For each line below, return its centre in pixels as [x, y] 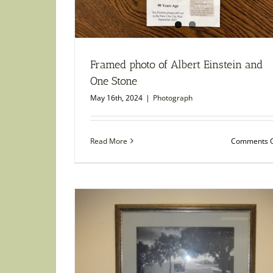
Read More [109, 141]
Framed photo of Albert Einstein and [176, 64]
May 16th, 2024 [116, 97]
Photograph [173, 97]
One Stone [114, 81]
